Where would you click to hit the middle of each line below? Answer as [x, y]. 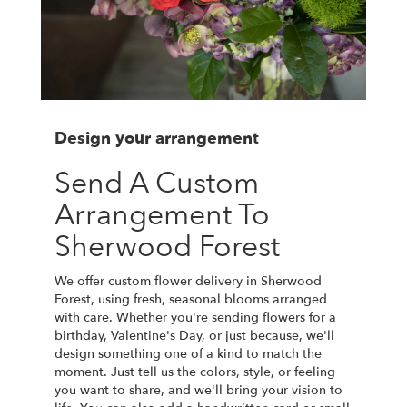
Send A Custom [157, 183]
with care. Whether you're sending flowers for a [195, 317]
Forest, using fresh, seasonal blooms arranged [191, 299]
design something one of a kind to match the [188, 353]
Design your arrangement [157, 138]
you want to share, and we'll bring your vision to [199, 390]
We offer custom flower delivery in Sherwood [188, 281]
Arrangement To [162, 215]
